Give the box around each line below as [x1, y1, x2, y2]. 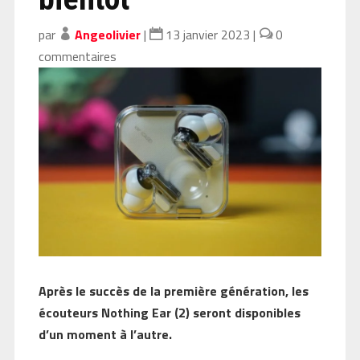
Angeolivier [74, 24, 141, 44]
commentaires [38, 46, 117, 66]
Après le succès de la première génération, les [38, 280, 309, 301]
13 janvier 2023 [165, 24, 250, 44]
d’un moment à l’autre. [38, 324, 172, 344]
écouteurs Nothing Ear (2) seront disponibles [38, 302, 301, 322]
